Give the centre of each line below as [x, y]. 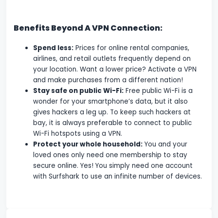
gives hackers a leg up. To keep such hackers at [112, 112]
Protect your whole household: [88, 144]
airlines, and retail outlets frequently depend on [112, 58]
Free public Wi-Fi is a [158, 91]
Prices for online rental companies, [132, 48]
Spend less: [54, 48]
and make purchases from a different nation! [108, 80]
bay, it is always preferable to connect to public [113, 123]
